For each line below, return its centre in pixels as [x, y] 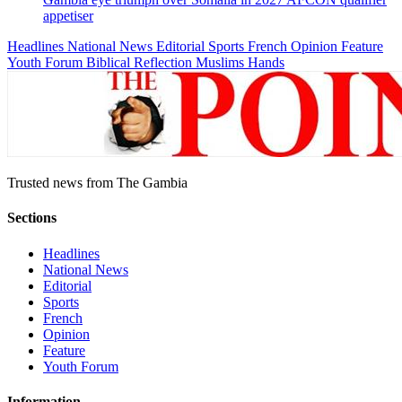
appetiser [68, 15]
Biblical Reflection [141, 62]
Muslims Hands [240, 62]
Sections [32, 218]
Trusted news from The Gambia [97, 182]
